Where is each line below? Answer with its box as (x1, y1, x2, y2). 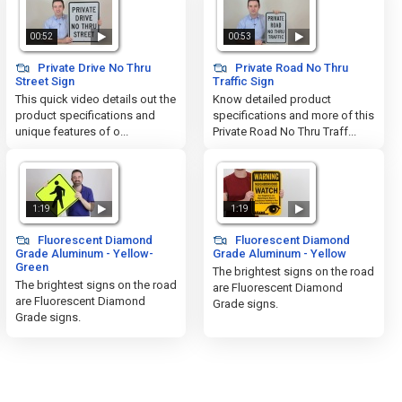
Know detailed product (213, 92, 332, 106)
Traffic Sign (213, 74, 275, 88)
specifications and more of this (213, 109, 375, 122)
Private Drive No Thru (34, 61, 151, 74)
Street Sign (14, 74, 74, 88)
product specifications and (14, 109, 155, 122)
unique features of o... (14, 125, 128, 138)
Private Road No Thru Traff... (213, 125, 357, 138)
